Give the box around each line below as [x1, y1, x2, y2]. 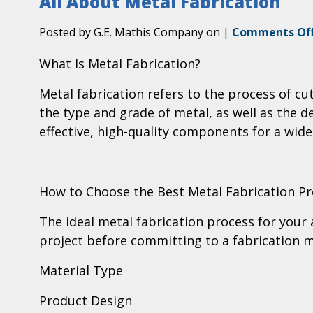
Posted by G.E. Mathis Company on [39, 24, 223, 41]
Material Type [39, 262, 123, 279]
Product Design [39, 292, 132, 310]
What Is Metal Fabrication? [39, 55, 201, 73]
